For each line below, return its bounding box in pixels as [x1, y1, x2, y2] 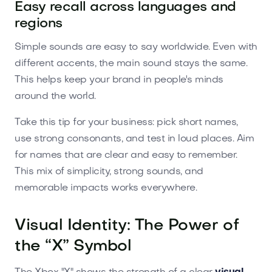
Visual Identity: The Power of [15, 218, 239, 234]
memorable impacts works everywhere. [15, 183, 197, 193]
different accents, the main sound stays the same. [15, 58, 248, 69]
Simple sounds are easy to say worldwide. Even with [15, 42, 257, 52]
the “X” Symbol [15, 239, 132, 254]
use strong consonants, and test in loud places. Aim [15, 134, 254, 144]
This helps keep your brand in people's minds [15, 75, 223, 85]
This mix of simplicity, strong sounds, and [15, 166, 203, 177]
